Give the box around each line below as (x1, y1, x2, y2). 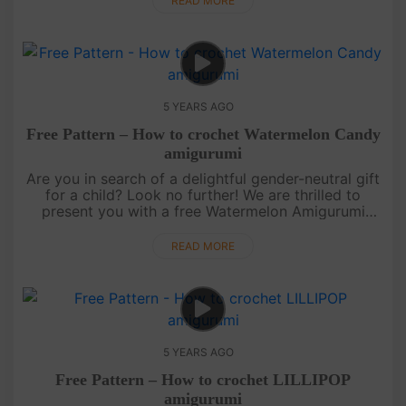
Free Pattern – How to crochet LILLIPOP (55, 370, 351, 389)
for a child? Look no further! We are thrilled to (45, 185, 361, 204)
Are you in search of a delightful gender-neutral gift (26, 169, 380, 188)
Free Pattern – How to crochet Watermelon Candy (25, 124, 381, 143)
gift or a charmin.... (139, 234, 267, 253)
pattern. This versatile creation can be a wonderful (29, 217, 377, 237)
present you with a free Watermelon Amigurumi (41, 201, 365, 220)
